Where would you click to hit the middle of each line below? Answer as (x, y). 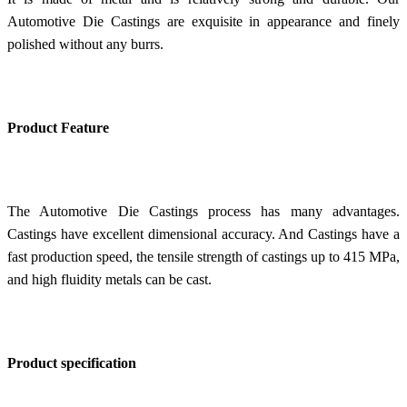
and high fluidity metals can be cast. (109, 279)
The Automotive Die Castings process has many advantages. (203, 211)
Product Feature (58, 127)
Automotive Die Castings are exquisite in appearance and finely (203, 21)
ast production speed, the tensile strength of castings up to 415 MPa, (206, 256)
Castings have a (354, 233)
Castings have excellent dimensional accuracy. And (158, 233)
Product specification (72, 362)
